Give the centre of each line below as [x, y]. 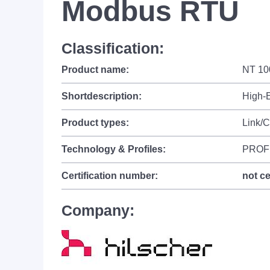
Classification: [113, 48]
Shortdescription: [102, 96]
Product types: [95, 123]
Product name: [95, 70]
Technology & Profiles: [114, 149]
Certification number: [110, 176]
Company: [98, 210]
